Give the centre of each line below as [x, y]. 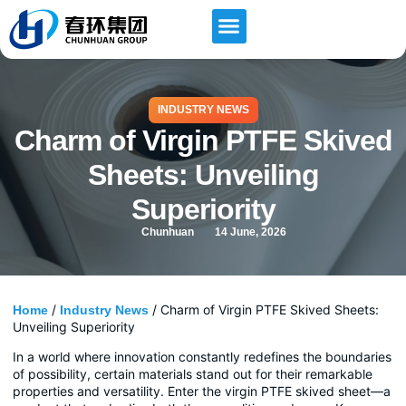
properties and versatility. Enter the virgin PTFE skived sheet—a [202, 391]
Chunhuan [167, 232]
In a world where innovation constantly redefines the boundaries [202, 356]
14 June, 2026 [250, 232]
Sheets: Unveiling [203, 174]
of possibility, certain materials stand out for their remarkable [193, 373]
